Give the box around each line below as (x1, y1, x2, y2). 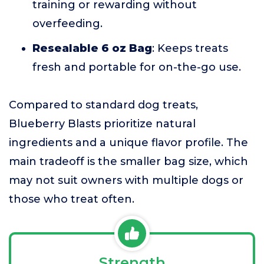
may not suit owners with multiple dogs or (9, 174, 243, 187)
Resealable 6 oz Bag (32, 42, 152, 55)
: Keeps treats (152, 42, 228, 55)
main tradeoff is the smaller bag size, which (9, 155, 248, 168)
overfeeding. (32, 17, 103, 30)
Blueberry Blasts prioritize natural (9, 117, 196, 130)
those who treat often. (9, 193, 134, 206)
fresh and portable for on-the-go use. (32, 61, 241, 74)
